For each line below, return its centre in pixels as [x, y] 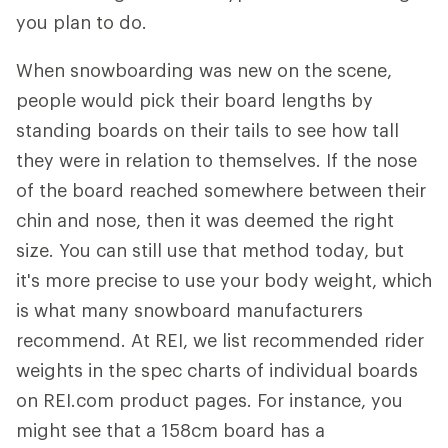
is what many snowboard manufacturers [189, 309]
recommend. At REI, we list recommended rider [220, 339]
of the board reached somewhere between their [221, 189]
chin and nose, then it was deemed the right [205, 219]
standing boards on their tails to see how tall [207, 129]
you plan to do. [81, 21]
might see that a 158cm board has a [170, 429]
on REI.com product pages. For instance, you [209, 399]
